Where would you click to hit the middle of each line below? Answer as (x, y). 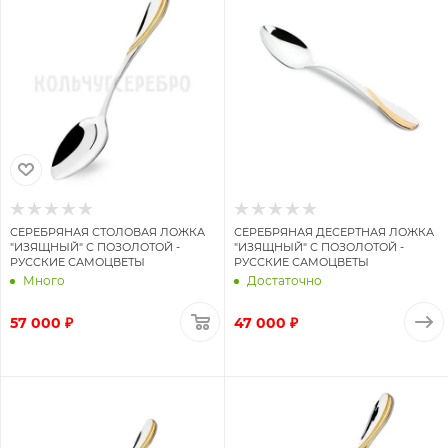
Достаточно (284, 281)
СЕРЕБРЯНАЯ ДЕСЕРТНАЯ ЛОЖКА (334, 231)
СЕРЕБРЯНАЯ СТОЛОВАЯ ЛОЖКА (107, 231)
